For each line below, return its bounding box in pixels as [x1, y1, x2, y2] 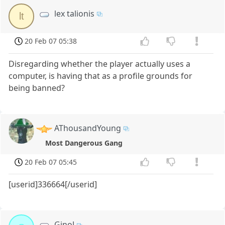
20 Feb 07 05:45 [25, 157, 77, 167]
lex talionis [54, 8, 95, 19]
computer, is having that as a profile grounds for [9, 70, 193, 81]
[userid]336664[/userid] [9, 179, 97, 190]
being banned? [9, 82, 65, 93]
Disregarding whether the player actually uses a [9, 58, 191, 69]
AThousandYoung [54, 122, 122, 134]
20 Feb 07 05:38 [25, 36, 77, 46]
